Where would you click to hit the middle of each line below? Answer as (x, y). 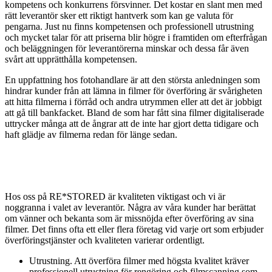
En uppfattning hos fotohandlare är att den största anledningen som (132, 80)
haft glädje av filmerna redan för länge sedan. (91, 135)
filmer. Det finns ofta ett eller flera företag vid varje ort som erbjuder (134, 229)
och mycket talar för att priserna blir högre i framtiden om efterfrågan (136, 38)
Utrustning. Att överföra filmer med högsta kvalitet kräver (139, 261)
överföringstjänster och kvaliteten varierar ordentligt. (105, 240)
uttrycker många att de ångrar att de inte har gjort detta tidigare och (132, 124)
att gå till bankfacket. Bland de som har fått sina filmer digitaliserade (134, 113)
